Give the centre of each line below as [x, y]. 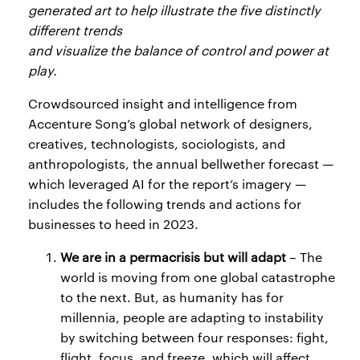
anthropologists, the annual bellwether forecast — [181, 164]
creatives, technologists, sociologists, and [157, 144]
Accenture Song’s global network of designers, [170, 124]
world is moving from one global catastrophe [198, 277]
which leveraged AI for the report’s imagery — [167, 184]
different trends [75, 31]
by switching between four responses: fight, [194, 337]
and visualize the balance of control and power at [178, 51]
